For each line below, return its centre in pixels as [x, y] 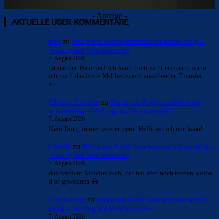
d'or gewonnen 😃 [74, 182]
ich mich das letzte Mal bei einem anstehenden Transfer [126, 76]
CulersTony [67, 200]
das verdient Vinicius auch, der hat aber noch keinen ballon [131, 174]
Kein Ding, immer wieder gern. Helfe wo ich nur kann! [126, 129]
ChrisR [60, 147]
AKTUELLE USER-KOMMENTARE [70, 22]
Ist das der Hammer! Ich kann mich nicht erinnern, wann [128, 68]
